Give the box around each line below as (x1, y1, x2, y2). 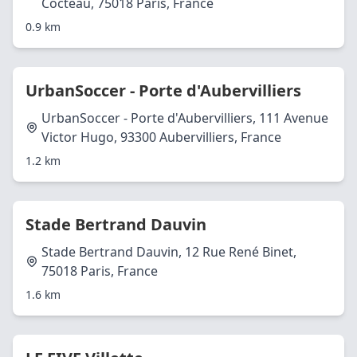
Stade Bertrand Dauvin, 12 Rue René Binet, (41, 243, 296, 261)
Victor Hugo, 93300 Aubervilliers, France (41, 128, 281, 146)
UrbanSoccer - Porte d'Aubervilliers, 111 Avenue (41, 109, 328, 127)
